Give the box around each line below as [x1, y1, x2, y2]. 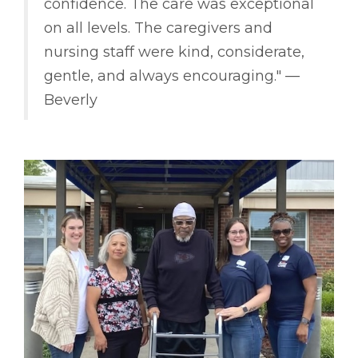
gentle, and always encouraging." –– [44, 67, 300, 86]
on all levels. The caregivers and [44, 19, 272, 38]
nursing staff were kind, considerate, [44, 43, 304, 62]
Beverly [44, 91, 97, 109]
